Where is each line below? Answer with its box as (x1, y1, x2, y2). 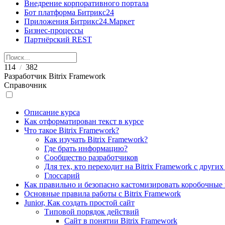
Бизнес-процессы (24, 26, 83, 35)
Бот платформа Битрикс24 (24, 8, 114, 17)
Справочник (4, 81, 47, 89)
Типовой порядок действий (44, 207, 139, 216)
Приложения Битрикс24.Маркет (24, 17, 135, 26)
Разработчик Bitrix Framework (4, 72, 105, 80)
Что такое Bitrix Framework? (24, 126, 119, 135)
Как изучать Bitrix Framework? (44, 135, 148, 144)
